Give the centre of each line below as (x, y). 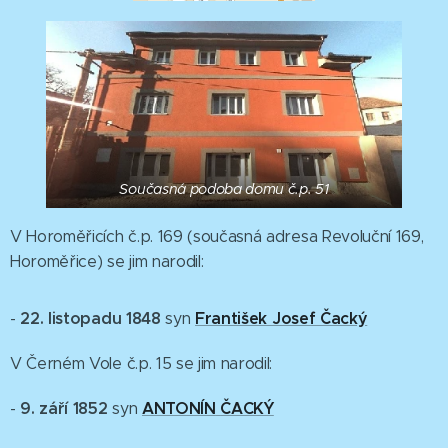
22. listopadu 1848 (90, 319)
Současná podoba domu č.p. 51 (224, 189)
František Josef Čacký (281, 319)
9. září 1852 (64, 409)
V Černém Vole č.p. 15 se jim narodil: (141, 364)
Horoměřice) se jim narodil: (107, 262)
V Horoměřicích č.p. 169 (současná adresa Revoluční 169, (217, 237)
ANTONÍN (178, 409)
